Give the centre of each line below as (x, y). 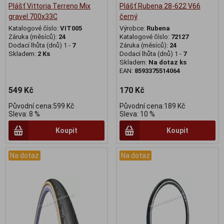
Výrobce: (133, 28)
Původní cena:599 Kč (41, 106)
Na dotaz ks (167, 62)
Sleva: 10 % (137, 114)
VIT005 (71, 28)
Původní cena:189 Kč (152, 106)
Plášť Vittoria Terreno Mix (49, 6)
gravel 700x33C (33, 16)
